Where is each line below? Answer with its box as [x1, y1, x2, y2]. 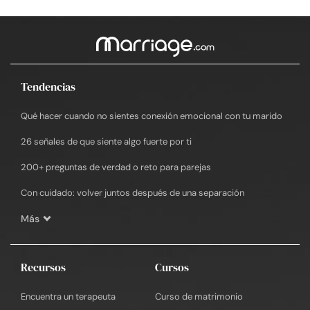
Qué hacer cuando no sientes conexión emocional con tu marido [21, 110, 282, 122]
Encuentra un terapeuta [21, 291, 116, 303]
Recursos [21, 259, 66, 275]
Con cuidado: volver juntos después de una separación [21, 187, 244, 199]
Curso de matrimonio [155, 291, 243, 303]
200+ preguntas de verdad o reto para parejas [21, 161, 211, 174]
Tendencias [21, 79, 75, 95]
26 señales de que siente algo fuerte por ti [21, 136, 192, 148]
